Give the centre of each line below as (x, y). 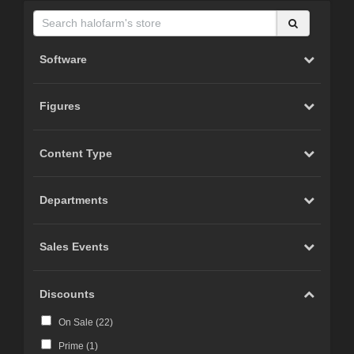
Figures (60, 106)
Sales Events (75, 247)
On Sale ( (78, 323)
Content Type (76, 153)
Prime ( (73, 346)
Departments (74, 200)
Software (64, 59)
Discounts (68, 294)
